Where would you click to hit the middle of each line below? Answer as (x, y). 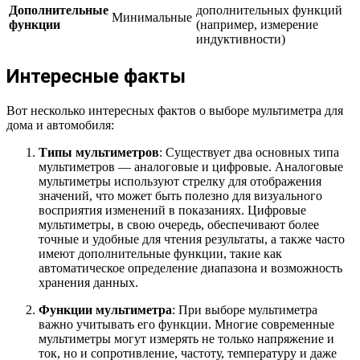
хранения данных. (88, 282)
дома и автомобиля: (60, 125)
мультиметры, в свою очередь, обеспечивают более (179, 224)
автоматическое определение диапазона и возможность (190, 268)
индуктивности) (241, 39)
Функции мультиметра (105, 309)
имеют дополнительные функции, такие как (160, 253)
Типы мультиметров (99, 152)
